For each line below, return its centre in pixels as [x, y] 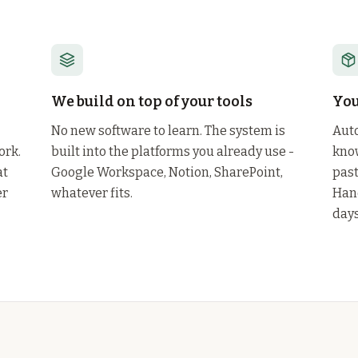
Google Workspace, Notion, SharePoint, [167, 172]
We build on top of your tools [152, 101]
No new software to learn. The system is [168, 131]
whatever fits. [92, 193]
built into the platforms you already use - [173, 151]
